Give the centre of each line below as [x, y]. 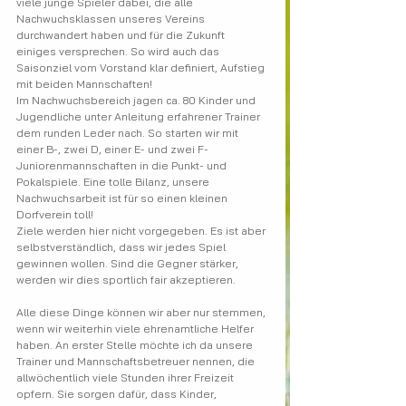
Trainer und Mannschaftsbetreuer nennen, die [137, 361]
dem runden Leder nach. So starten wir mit [129, 133]
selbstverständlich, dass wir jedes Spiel [122, 247]
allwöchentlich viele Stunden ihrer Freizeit [126, 377]
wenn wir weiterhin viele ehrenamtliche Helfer [136, 329]
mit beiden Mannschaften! [84, 84]
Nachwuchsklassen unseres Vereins [112, 19]
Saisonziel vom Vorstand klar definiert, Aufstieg [142, 68]
